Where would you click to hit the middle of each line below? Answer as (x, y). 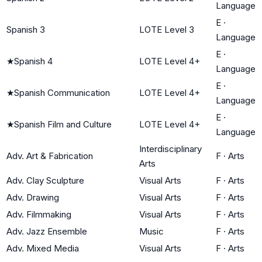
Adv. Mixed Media (43, 248)
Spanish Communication (62, 92)
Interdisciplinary (170, 149)
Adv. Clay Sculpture (45, 180)
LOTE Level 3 (167, 29)
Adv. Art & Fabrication (50, 156)
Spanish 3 (26, 29)
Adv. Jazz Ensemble (47, 231)
